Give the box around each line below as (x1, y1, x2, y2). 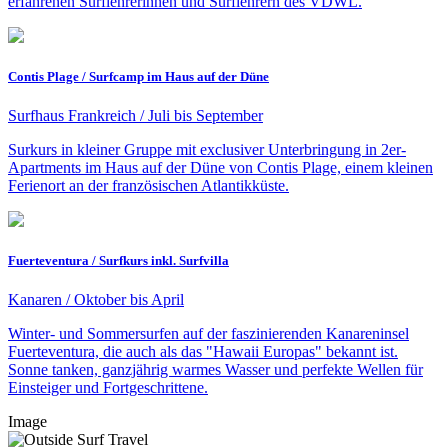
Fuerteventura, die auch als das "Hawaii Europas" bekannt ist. (8, 343, 398, 361)
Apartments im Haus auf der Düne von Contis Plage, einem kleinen (8, 159, 433, 177)
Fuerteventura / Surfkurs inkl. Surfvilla (8, 253, 229, 269)
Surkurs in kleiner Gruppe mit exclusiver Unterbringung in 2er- (8, 141, 406, 159)
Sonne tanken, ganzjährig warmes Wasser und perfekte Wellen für (8, 361, 423, 379)
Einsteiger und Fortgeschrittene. (8, 379, 208, 397)
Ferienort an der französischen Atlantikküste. (8, 177, 289, 195)
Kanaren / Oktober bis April (8, 291, 184, 309)
